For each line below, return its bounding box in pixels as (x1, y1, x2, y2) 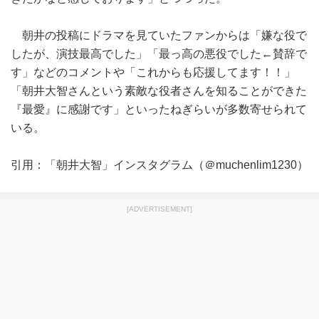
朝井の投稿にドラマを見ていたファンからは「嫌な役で (11, 29, 307, 41)
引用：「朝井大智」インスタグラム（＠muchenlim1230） (11, 159, 308, 171)
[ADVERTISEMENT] (127, 205, 192, 213)
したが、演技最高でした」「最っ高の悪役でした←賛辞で (11, 48, 307, 60)
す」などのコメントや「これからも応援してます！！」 (11, 66, 296, 78)
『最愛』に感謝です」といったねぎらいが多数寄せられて (11, 103, 307, 115)
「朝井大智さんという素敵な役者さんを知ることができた (11, 85, 307, 97)
